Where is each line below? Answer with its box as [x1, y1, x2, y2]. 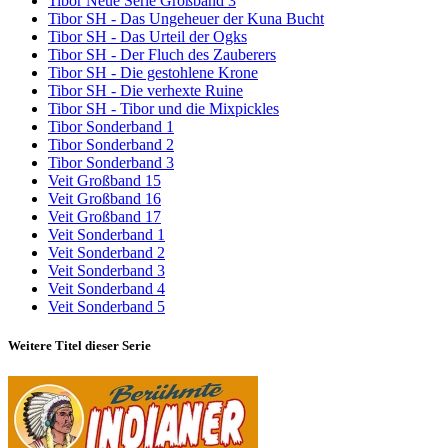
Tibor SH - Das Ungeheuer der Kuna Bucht [48, 10, 324, 28]
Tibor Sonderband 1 [48, 118, 174, 136]
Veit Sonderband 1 [48, 226, 165, 244]
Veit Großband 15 [48, 172, 161, 190]
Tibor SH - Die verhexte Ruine [48, 82, 243, 100]
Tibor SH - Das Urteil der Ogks [48, 28, 247, 46]
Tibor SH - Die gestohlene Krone [48, 64, 258, 82]
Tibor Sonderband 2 [48, 136, 174, 154]
